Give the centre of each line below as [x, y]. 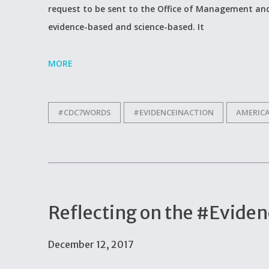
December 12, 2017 [91, 244]
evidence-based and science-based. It [126, 26]
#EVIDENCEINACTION [174, 112]
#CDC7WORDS [84, 112]
